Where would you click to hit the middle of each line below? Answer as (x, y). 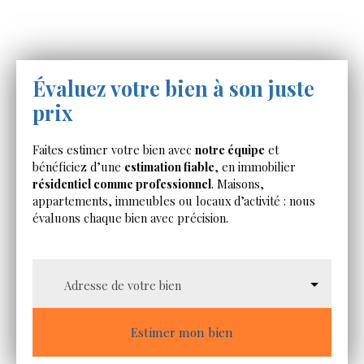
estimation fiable (169, 167)
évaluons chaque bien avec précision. (130, 218)
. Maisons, (238, 184)
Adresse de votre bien (123, 286)
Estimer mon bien (182, 333)
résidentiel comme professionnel (122, 184)
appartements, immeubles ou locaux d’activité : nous (174, 201)
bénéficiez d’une (78, 167)
